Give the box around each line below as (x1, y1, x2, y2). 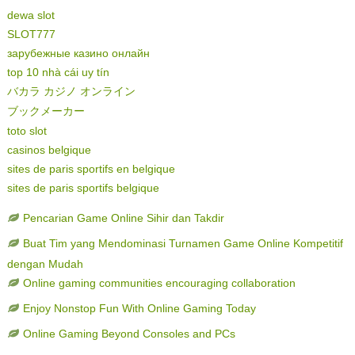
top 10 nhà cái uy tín (6, 65, 109, 80)
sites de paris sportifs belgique (6, 181, 159, 196)
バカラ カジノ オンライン (6, 84, 136, 99)
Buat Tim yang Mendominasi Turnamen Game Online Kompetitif (22, 236, 343, 251)
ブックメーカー (6, 104, 85, 119)
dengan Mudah (6, 257, 83, 272)
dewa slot (6, 8, 55, 23)
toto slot (6, 124, 47, 139)
